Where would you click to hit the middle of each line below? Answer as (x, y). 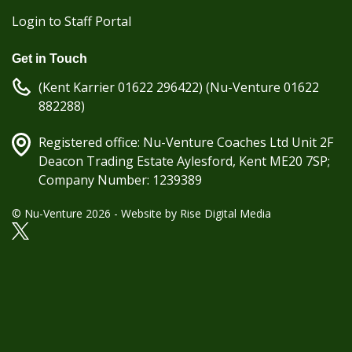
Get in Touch (49, 58)
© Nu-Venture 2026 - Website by (96, 213)
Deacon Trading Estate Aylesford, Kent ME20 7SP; (184, 161)
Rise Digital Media (225, 213)
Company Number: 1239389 (120, 180)
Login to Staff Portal (71, 21)
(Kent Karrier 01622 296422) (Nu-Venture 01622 (179, 87)
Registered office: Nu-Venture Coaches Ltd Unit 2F (186, 142)
